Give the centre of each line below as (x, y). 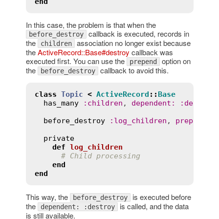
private (59, 138)
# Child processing (100, 156)
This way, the (48, 197)
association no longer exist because (132, 43)
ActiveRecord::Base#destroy (83, 52)
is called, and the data (153, 206)
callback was (151, 52)
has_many (61, 103)
